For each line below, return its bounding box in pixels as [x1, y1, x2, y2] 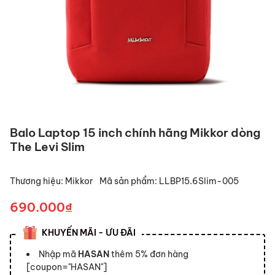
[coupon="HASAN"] [26, 261, 107, 273]
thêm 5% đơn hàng [109, 249, 188, 260]
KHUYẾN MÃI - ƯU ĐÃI [42, 227, 136, 238]
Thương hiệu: [10, 176, 65, 187]
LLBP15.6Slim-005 [159, 176, 239, 187]
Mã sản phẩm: [99, 176, 159, 187]
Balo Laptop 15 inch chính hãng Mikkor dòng [10, 125, 260, 140]
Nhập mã [39, 249, 78, 260]
